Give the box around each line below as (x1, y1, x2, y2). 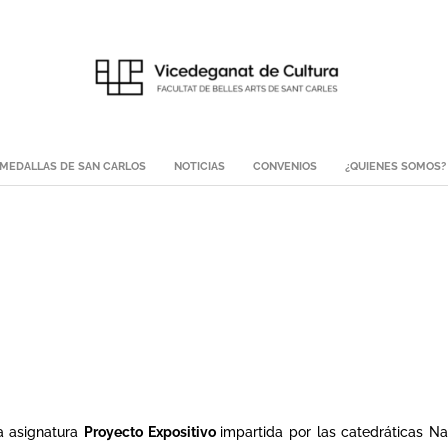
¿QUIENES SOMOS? (344, 160, 446, 173)
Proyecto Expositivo (84, 424, 221, 441)
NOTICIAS (173, 160, 225, 173)
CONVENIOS (252, 160, 317, 173)
